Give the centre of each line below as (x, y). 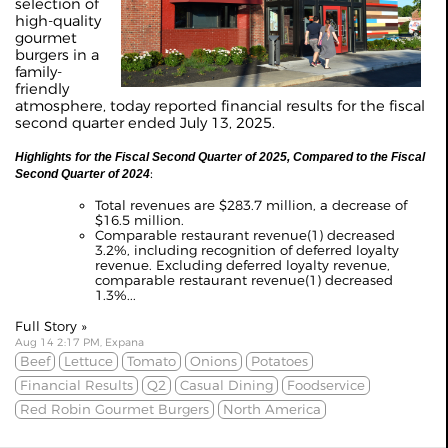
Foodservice (326, 385)
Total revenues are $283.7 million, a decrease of (251, 205)
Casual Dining (226, 385)
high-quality (58, 21)
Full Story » (51, 326)
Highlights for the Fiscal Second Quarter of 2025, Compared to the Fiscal (220, 157)
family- (38, 72)
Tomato (151, 361)
